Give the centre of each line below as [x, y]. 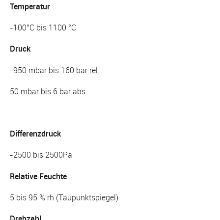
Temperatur [30, 6]
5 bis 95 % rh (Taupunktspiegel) [64, 197]
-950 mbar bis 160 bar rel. [55, 70]
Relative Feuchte [38, 176]
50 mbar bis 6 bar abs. [49, 91]
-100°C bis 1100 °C [43, 28]
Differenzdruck [35, 134]
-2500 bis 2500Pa [41, 155]
